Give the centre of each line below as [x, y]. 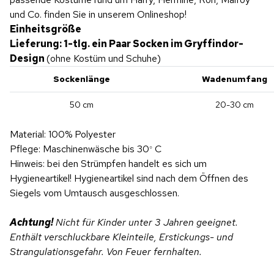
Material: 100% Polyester [63, 134]
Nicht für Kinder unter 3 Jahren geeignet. [146, 222]
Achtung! [31, 222]
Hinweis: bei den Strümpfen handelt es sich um [108, 163]
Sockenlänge [82, 79]
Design [28, 58]
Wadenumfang [235, 79]
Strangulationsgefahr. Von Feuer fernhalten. [106, 251]
